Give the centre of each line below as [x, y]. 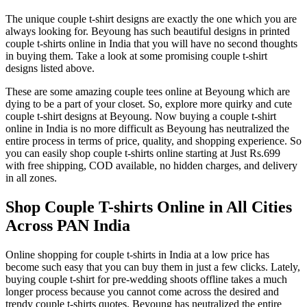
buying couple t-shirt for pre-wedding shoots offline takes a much [146, 280]
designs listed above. [50, 69]
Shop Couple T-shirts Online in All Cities [149, 207]
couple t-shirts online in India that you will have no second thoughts [151, 44]
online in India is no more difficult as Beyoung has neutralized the [147, 129]
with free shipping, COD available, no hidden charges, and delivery [151, 166]
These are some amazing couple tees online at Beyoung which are [148, 92]
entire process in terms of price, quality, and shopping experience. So [153, 141]
